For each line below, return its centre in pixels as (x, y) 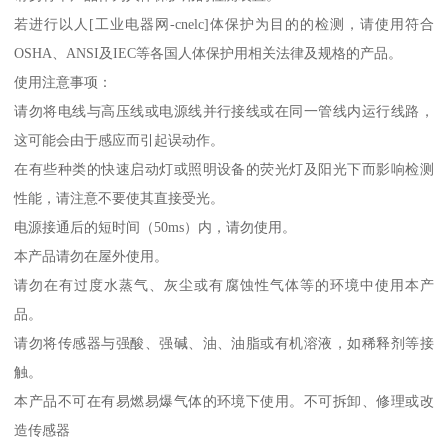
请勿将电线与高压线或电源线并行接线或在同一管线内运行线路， (224, 111)
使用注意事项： (63, 82)
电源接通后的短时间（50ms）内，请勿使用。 (155, 227)
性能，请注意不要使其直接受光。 (119, 198)
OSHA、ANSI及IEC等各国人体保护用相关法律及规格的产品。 (208, 53)
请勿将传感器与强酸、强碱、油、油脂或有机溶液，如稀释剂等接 (224, 343)
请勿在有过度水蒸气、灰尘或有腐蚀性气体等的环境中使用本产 (224, 285)
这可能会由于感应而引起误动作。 (119, 140)
